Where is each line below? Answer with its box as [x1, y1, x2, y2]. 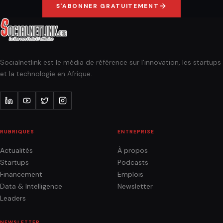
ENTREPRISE [117, 128, 154, 135]
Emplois [117, 169, 143, 179]
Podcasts [117, 157, 148, 167]
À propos [117, 145, 148, 155]
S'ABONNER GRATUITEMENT [56, 1, 159, 10]
